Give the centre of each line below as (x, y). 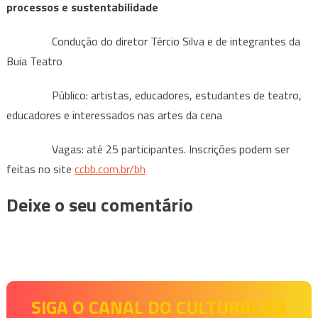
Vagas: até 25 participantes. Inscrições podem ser (148, 149)
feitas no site (40, 169)
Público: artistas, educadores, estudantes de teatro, (154, 95)
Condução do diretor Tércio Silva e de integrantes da (153, 41)
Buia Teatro (34, 61)
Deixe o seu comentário (99, 204)
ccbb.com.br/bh (110, 169)
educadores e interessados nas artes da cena (114, 115)
